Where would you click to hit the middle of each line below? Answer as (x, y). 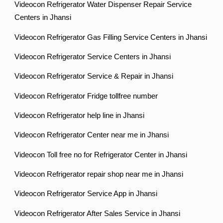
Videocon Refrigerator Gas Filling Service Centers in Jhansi (111, 37)
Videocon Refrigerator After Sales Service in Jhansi (98, 213)
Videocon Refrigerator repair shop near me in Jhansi (99, 174)
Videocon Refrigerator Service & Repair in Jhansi (94, 76)
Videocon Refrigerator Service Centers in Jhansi (93, 57)
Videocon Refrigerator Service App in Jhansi (86, 194)
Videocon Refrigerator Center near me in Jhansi (92, 135)
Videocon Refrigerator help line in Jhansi (80, 115)
